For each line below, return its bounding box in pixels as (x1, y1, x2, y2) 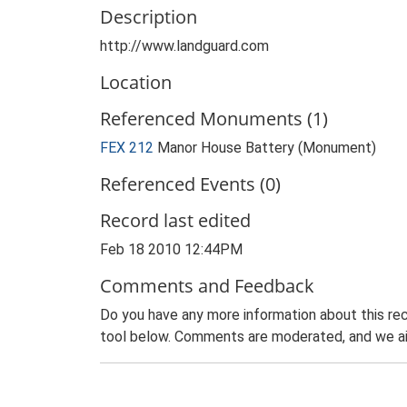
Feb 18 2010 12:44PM (100, 241, 243, 258)
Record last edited (100, 208, 251, 233)
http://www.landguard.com (100, 37, 269, 55)
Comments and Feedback (100, 273, 314, 298)
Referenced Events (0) (100, 172, 281, 196)
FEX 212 (100, 139, 154, 156)
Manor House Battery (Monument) (157, 139, 376, 156)
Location (100, 70, 172, 94)
